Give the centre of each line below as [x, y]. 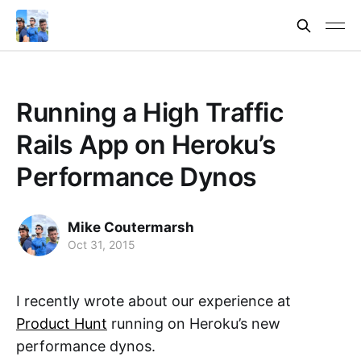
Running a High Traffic [150, 112]
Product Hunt [62, 324]
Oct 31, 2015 [102, 244]
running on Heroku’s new [194, 324]
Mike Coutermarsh [131, 227]
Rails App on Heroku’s [146, 145]
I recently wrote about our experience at [154, 301]
